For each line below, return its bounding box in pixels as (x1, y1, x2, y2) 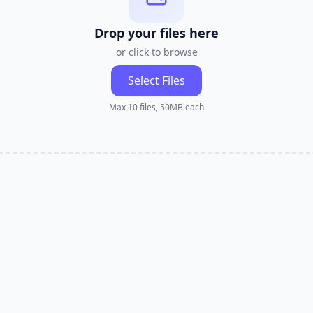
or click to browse (115, 45, 198, 59)
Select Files (128, 73, 185, 88)
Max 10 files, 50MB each (109, 101, 204, 113)
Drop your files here (94, 24, 219, 41)
